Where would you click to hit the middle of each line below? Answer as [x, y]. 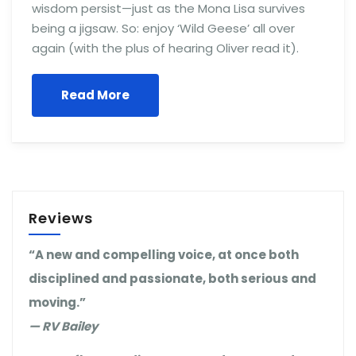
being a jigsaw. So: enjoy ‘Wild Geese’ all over [163, 28]
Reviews [61, 218]
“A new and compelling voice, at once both [164, 255]
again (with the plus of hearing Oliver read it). [165, 48]
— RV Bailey [63, 326]
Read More [95, 95]
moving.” [57, 302]
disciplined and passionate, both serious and [172, 279]
